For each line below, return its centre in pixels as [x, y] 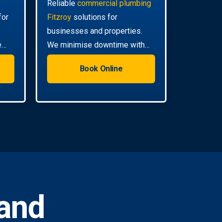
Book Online [101, 68]
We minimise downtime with [96, 45]
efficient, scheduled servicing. [98, 58]
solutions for [94, 17]
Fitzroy [59, 17]
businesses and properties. [95, 31]
